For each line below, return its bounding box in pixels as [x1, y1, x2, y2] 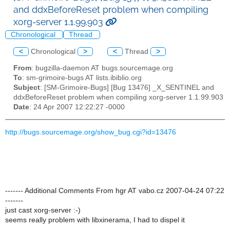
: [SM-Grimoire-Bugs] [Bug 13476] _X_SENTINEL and [40, 84, 214, 92]
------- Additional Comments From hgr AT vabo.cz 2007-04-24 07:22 [5, 186, 224, 195]
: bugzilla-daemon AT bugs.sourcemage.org [31, 64, 173, 72]
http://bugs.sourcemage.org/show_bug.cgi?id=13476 [5, 128, 176, 136]
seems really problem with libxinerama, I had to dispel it [5, 216, 185, 224]
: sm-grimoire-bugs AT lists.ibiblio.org [22, 74, 142, 82]
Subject [13, 84, 40, 92]
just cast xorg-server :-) [5, 206, 81, 214]
